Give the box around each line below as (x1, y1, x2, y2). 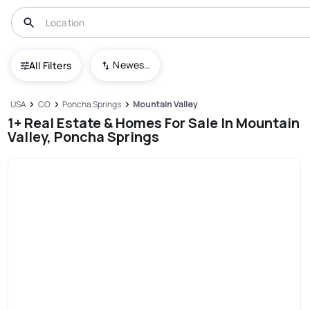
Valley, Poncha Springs (8, 127, 160, 146)
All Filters (29, 58, 72, 72)
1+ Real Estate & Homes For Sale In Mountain (8, 113, 300, 132)
